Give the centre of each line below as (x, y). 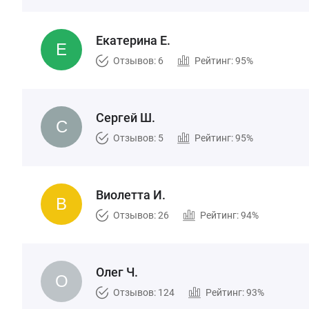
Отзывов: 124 (144, 292)
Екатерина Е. (133, 40)
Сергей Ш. (126, 118)
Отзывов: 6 (138, 61)
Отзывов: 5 (138, 138)
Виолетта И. (131, 195)
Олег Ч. (117, 272)
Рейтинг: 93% (235, 292)
